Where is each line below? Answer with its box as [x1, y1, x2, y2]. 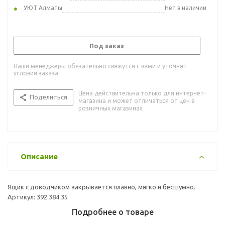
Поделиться [30, 93, 67, 100]
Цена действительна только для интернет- [78, 89, 206, 96]
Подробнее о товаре [71, 207, 154, 216]
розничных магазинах [78, 104, 143, 111]
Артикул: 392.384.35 [8, 193, 68, 200]
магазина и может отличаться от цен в [78, 97, 194, 104]
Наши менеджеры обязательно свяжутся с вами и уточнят [14, 62, 187, 69]
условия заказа [14, 69, 58, 76]
